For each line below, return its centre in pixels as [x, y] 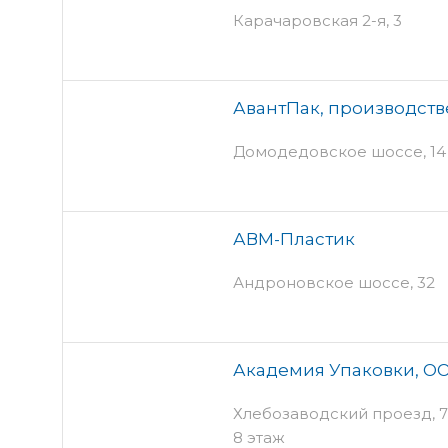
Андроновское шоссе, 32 [334, 282]
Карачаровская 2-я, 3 [317, 20]
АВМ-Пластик [294, 238]
